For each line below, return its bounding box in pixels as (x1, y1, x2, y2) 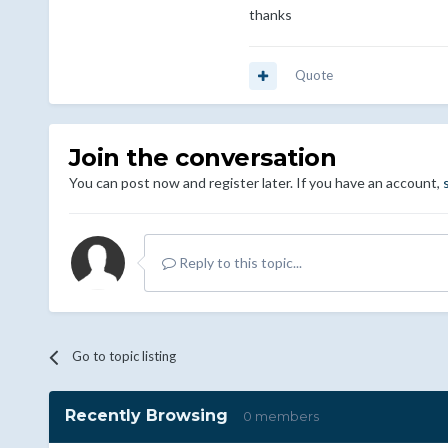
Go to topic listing (71, 348, 176, 365)
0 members (242, 408, 319, 425)
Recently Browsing (64, 406, 243, 426)
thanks (248, 6, 292, 24)
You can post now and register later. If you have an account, (68, 174, 443, 192)
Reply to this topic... (175, 254, 302, 272)
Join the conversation (68, 143, 337, 173)
